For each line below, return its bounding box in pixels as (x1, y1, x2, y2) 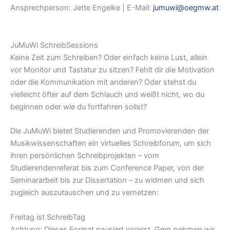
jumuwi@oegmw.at (153, 3, 219, 12)
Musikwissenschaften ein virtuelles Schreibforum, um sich (10, 139, 211, 148)
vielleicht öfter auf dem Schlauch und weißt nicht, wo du (10, 90, 204, 100)
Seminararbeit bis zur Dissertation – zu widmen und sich (10, 176, 204, 185)
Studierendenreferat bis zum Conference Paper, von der (10, 163, 204, 173)
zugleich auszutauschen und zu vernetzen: (10, 188, 159, 198)
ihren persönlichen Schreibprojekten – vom (10, 151, 159, 161)
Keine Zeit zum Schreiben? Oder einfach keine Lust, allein (10, 53, 207, 63)
